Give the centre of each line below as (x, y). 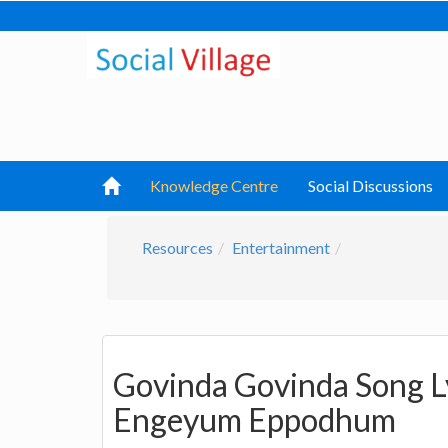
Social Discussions (370, 185)
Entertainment (281, 247)
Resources (177, 247)
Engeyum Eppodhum (254, 420)
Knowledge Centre (214, 185)
